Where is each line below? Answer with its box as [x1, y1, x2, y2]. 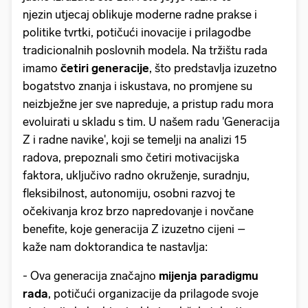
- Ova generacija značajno [23, 269, 159, 283]
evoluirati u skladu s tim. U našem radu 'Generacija [23, 115, 280, 129]
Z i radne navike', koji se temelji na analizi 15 [23, 133, 247, 147]
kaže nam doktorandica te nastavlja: [23, 240, 210, 254]
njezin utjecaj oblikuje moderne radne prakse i [23, 8, 257, 22]
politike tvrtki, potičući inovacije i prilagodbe [23, 25, 251, 40]
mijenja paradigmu [159, 269, 258, 283]
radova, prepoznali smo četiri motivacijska [23, 151, 239, 165]
